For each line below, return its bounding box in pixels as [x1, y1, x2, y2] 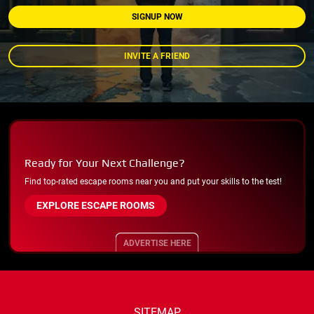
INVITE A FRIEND [124, 50, 190, 61]
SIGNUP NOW [131, 11, 183, 22]
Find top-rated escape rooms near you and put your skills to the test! [25, 176, 282, 186]
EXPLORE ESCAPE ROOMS [36, 199, 155, 211]
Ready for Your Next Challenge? [25, 156, 185, 170]
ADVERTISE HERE [123, 238, 191, 248]
